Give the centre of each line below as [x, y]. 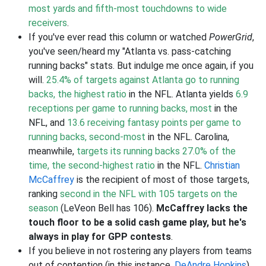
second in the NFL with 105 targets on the [149, 194]
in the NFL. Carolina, [187, 137]
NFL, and [48, 123]
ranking [44, 194]
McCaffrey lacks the [202, 208]
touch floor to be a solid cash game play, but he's [137, 222]
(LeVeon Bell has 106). [107, 208]
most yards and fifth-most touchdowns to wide [128, 9]
